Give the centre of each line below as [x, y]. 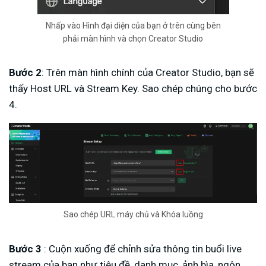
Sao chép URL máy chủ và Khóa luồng [133, 215]
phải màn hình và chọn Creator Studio [133, 38]
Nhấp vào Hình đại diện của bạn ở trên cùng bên [133, 25]
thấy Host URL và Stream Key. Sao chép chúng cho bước [133, 89]
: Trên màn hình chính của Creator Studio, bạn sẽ [148, 73]
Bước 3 [25, 248]
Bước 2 [25, 73]
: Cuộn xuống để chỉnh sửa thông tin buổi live [142, 248]
